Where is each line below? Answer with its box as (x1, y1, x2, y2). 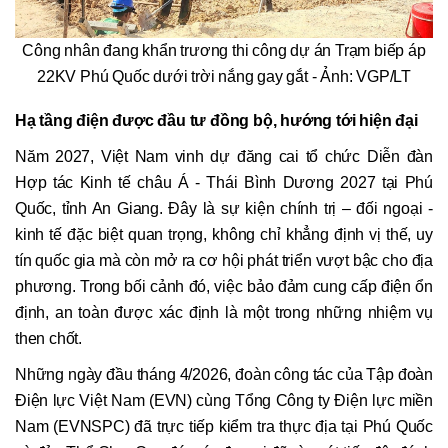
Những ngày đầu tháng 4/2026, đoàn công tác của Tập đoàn (15, 366, 433, 384)
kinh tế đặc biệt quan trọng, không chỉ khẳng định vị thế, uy (15, 226, 433, 244)
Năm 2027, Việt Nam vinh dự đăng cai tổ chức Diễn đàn (15, 148, 433, 166)
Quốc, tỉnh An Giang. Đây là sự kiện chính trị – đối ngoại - (15, 200, 433, 218)
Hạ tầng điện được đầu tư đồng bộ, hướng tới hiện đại (15, 112, 418, 130)
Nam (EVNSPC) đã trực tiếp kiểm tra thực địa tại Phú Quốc (15, 418, 433, 436)
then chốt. (15, 330, 82, 348)
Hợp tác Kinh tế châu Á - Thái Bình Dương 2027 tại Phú (15, 174, 433, 192)
